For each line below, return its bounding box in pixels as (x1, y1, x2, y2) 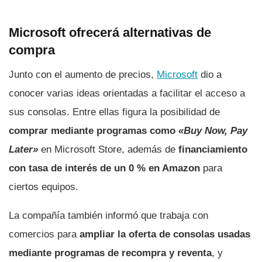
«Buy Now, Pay (178, 125, 247, 136)
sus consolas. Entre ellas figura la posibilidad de (9, 106, 220, 118)
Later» (9, 143, 38, 155)
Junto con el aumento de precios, (9, 68, 157, 80)
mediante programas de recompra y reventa (9, 247, 212, 258)
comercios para (9, 228, 77, 240)
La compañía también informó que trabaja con (9, 209, 208, 221)
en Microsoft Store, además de (38, 143, 178, 155)
